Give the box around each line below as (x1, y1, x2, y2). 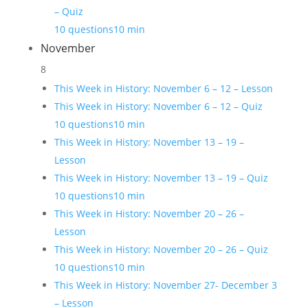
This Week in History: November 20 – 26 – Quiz (54, 243, 268, 256)
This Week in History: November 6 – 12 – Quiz (54, 100, 263, 113)
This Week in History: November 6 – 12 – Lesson (54, 82, 273, 95)
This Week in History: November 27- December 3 (54, 278, 277, 291)
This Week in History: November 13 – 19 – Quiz (54, 171, 268, 184)
